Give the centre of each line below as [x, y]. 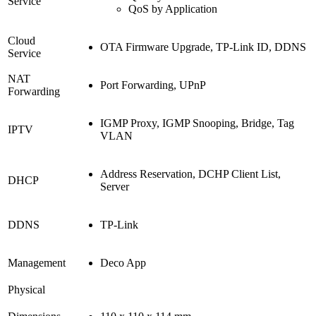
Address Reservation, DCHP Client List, [190, 174]
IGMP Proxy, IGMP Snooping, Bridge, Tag [197, 123]
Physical [26, 289]
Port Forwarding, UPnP [153, 85]
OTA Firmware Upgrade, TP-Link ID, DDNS [203, 47]
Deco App [123, 262]
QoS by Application [173, 9]
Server [115, 186]
